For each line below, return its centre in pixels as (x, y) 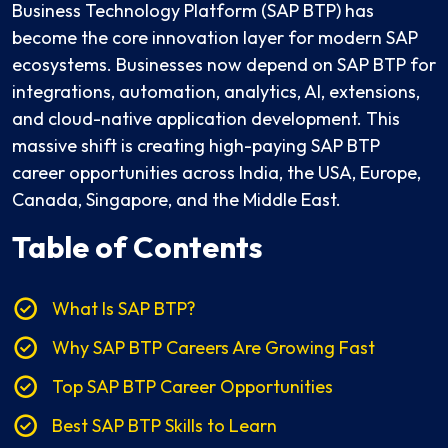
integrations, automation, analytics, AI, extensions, (216, 92)
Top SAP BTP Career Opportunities (192, 387)
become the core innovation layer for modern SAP (215, 38)
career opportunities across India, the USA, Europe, (216, 173)
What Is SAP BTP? (124, 309)
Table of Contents (137, 247)
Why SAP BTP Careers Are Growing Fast (213, 348)
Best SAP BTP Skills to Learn (164, 426)
